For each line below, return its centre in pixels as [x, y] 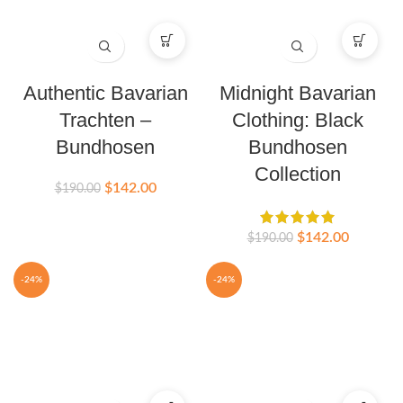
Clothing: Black [298, 120]
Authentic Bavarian [105, 93]
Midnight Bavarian [298, 93]
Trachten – [105, 120]
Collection [298, 174]
